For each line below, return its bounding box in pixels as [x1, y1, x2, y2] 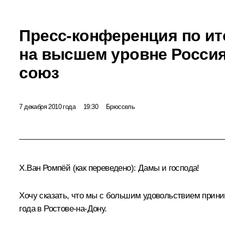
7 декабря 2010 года [19, 102, 75, 110]
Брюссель [106, 102, 135, 110]
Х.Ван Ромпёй [19, 163, 73, 173]
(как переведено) [72, 163, 134, 173]
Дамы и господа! [136, 163, 199, 173]
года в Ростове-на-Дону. [19, 204, 107, 214]
